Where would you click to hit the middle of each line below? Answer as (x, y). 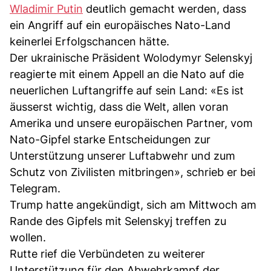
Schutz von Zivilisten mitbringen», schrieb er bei (132, 172)
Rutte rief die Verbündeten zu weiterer (107, 253)
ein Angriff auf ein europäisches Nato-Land (120, 25)
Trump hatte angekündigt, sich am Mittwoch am (133, 204)
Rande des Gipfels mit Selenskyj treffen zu (118, 221)
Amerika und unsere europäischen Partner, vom (131, 123)
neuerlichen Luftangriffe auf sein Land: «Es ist (127, 90)
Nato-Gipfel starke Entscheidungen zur (110, 139)
